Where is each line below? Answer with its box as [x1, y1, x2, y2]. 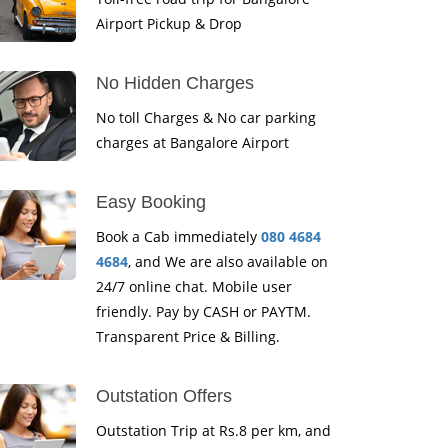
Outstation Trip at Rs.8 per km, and [96, 421, 331, 440]
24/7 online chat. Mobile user [96, 277, 292, 296]
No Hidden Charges [96, 73, 254, 93]
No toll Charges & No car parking [96, 108, 316, 127]
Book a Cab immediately [96, 227, 261, 246]
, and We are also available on [128, 252, 328, 271]
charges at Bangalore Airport [96, 133, 289, 152]
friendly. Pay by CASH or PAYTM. [96, 302, 311, 321]
